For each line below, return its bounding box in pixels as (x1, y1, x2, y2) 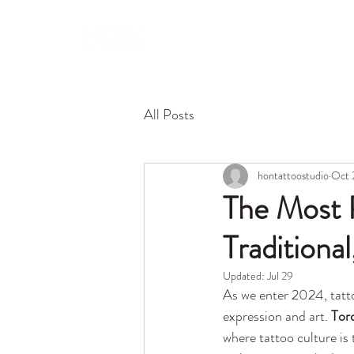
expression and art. (223, 305, 331, 326)
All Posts (144, 104, 194, 126)
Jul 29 (267, 267, 293, 284)
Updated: (223, 267, 267, 284)
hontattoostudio (258, 168, 329, 184)
